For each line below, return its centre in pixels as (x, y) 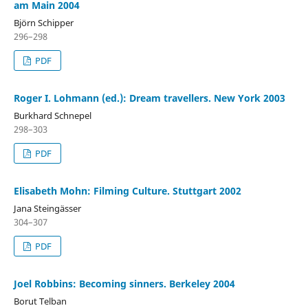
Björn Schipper (44, 23)
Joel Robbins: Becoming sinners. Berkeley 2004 (124, 284)
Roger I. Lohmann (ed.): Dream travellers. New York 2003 (150, 98)
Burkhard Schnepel (53, 115)
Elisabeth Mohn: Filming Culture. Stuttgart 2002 (128, 191)
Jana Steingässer (47, 208)
